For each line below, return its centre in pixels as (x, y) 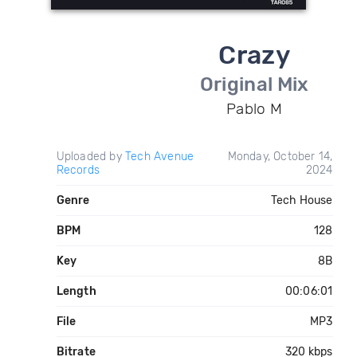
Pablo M (255, 109)
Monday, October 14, (280, 157)
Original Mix (254, 84)
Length (76, 291)
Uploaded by (90, 157)
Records (78, 170)
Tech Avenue (159, 157)
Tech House (302, 200)
